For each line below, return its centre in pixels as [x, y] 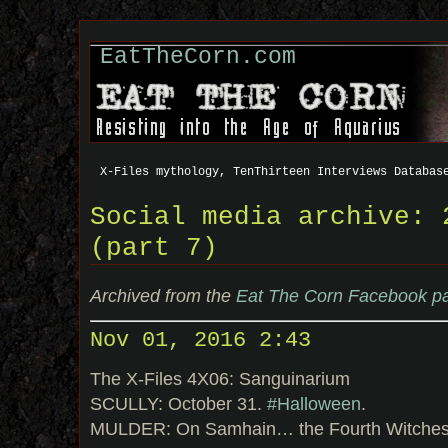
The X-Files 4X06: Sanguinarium [220, 378]
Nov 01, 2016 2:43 [200, 341]
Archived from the [163, 296]
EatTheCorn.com [198, 57]
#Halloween [314, 403]
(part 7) [154, 248]
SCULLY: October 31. [178, 403]
